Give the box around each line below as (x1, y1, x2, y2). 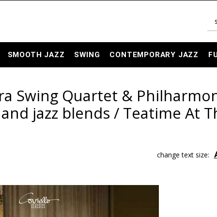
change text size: (156, 150, 209, 159)
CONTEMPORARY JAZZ (109, 50, 199, 59)
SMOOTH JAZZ (7, 50, 65, 59)
